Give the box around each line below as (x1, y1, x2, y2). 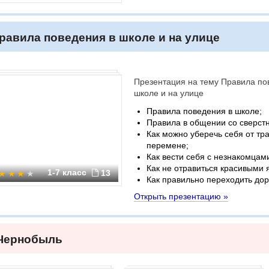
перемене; (147, 141, 189, 150)
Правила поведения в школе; (147, 106, 262, 116)
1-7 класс (47, 168, 89, 177)
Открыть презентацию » (134, 192, 228, 201)
